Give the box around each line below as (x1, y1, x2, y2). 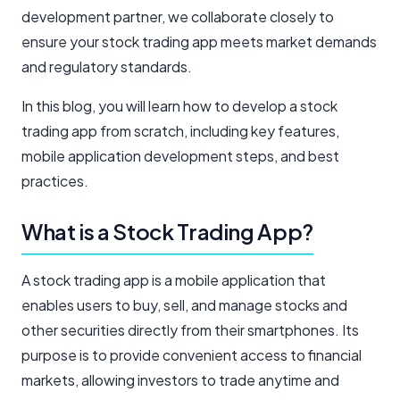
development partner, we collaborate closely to (21, 6, 334, 26)
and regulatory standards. (21, 56, 192, 76)
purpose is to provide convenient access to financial (21, 345, 362, 364)
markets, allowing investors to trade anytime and (21, 370, 339, 389)
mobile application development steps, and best (21, 146, 339, 165)
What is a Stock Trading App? (21, 217, 313, 245)
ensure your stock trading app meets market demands (21, 31, 377, 51)
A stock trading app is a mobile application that (21, 270, 326, 289)
